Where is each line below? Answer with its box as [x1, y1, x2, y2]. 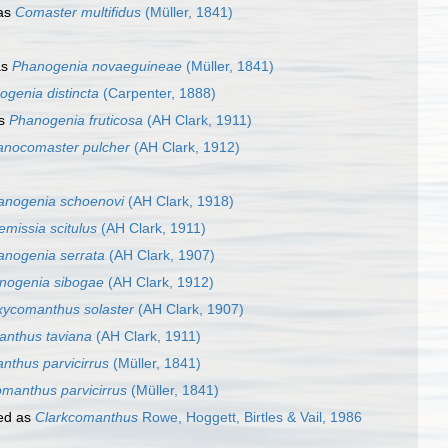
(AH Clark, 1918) [124, 193, 234, 210]
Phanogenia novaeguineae [12, 58, 182, 75]
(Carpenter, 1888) [99, 85, 216, 102]
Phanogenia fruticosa [9, 112, 143, 129]
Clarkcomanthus [35, 409, 138, 426]
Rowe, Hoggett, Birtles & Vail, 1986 [138, 409, 362, 426]
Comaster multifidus [15, 4, 141, 21]
